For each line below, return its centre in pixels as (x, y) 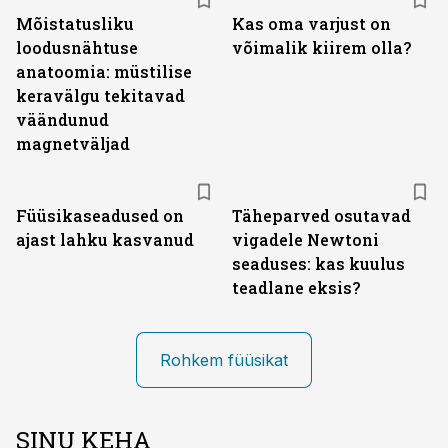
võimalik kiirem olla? (321, 47)
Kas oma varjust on (311, 23)
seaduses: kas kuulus (318, 263)
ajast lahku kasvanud (105, 239)
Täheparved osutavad (321, 215)
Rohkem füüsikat (224, 360)
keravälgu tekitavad (100, 95)
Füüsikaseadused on (100, 215)
